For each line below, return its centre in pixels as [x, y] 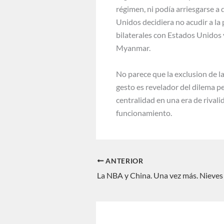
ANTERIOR [123, 161]
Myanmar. [133, 48]
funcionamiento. [144, 112]
